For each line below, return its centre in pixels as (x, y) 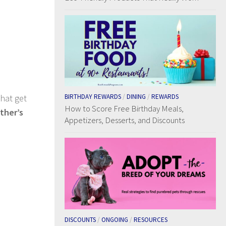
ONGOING (115, 219)
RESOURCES (151, 219)
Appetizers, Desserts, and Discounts (125, 120)
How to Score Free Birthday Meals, (124, 109)
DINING (136, 97)
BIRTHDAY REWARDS (93, 97)
